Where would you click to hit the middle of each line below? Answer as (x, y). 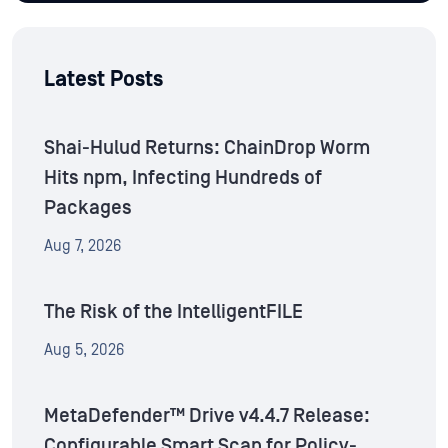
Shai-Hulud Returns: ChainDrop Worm (207, 148)
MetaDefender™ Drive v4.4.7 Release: (207, 416)
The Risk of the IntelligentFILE (173, 312)
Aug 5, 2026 (84, 350)
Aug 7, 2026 (82, 246)
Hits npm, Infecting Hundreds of (183, 178)
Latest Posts (103, 80)
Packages (88, 208)
